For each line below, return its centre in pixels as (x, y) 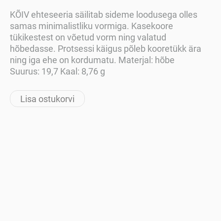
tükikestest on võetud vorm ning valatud (88, 37)
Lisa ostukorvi (47, 99)
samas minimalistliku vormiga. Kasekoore (92, 26)
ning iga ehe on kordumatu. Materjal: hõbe (92, 60)
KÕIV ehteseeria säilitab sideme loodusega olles (104, 15)
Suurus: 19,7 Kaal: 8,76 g (57, 71)
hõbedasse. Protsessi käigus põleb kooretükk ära (106, 49)
